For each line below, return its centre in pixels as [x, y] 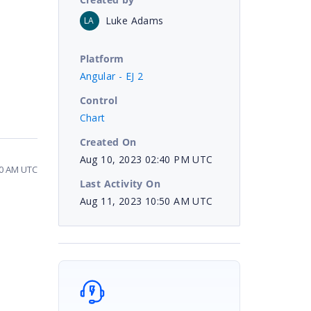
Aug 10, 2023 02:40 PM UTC [146, 159]
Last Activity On [120, 183]
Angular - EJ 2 [111, 76]
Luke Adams [134, 20]
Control [99, 100]
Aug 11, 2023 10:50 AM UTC [146, 201]
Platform [102, 58]
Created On [108, 142]
